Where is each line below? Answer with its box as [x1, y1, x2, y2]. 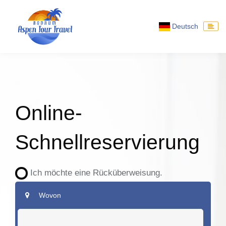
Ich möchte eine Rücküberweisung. [23, 167, 162, 178]
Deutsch [170, 22, 198, 31]
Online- [15, 101, 82, 125]
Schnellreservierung [15, 130, 200, 154]
